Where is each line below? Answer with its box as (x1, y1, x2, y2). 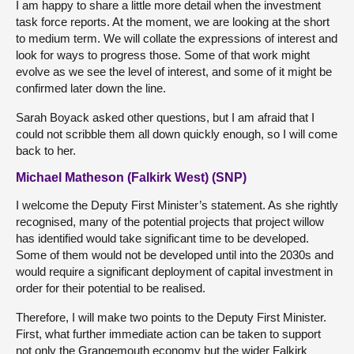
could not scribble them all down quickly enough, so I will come (16, 126, 337, 141)
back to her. (16, 143, 76, 157)
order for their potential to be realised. (16, 281, 205, 295)
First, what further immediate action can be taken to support (16, 326, 321, 341)
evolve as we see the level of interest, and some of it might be (16, 64, 332, 78)
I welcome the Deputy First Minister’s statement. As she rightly (16, 198, 338, 212)
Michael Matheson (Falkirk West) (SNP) (16, 170, 247, 184)
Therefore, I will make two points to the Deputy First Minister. (16, 310, 326, 324)
